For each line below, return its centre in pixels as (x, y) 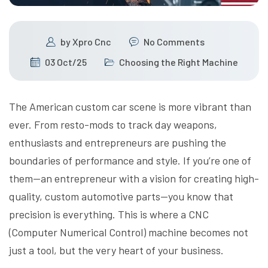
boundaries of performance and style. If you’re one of (130, 161)
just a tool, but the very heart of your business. (116, 250)
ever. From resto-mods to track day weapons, (113, 125)
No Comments (174, 42)
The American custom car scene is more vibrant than (130, 107)
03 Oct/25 (66, 62)
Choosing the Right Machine (178, 62)
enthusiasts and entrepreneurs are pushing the (118, 143)
